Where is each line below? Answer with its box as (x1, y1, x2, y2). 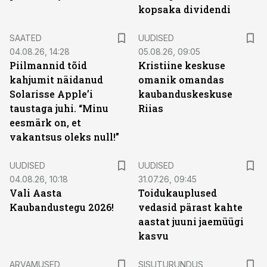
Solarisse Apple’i (10, 88, 93, 100)
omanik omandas (138, 73, 224, 86)
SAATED (10, 33, 42, 43)
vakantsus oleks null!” (10, 131, 119, 143)
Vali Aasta (10, 187, 62, 199)
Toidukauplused (138, 187, 217, 199)
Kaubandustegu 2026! (10, 201, 114, 213)
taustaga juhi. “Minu (10, 102, 108, 114)
